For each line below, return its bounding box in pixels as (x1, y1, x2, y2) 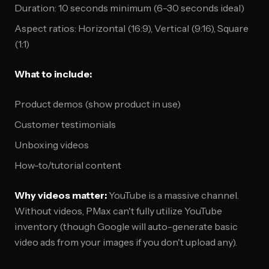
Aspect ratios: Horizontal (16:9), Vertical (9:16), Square (14, 22, 249, 34)
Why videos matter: (14, 189, 107, 201)
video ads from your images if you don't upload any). (14, 236, 237, 248)
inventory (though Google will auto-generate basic (14, 220, 238, 232)
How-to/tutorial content (14, 159, 121, 171)
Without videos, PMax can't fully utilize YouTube (14, 205, 222, 217)
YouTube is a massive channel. (107, 189, 239, 201)
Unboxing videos (14, 139, 89, 151)
